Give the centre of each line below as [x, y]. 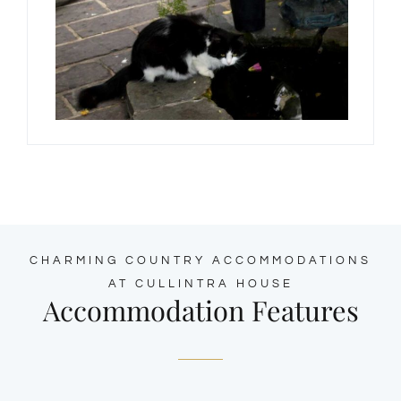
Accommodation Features [200, 311]
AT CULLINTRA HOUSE [200, 284]
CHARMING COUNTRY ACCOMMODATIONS [200, 261]
